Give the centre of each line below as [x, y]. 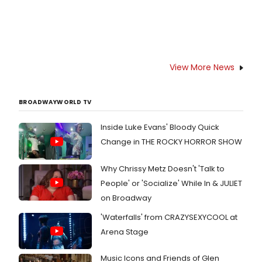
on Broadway [126, 198]
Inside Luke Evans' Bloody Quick [160, 127]
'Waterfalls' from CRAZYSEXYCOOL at [169, 217]
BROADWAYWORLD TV [55, 102]
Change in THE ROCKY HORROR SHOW [171, 142]
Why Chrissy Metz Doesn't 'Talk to [163, 168]
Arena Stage [125, 232]
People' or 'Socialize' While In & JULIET [171, 183]
